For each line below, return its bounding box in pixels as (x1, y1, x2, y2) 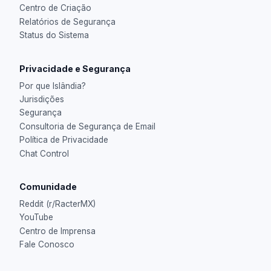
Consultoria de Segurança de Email (19, 121, 155, 131)
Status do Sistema (19, 30, 89, 41)
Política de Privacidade (19, 135, 108, 145)
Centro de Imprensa (19, 226, 96, 236)
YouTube (19, 212, 53, 223)
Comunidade (19, 181, 77, 192)
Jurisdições (19, 94, 64, 104)
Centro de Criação (19, 3, 91, 13)
